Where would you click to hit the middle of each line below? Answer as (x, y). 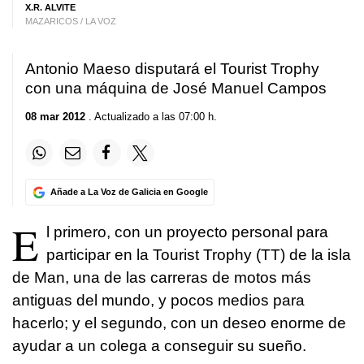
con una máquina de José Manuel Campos (176, 88)
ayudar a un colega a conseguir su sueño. (159, 346)
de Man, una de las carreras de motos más (162, 278)
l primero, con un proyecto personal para (187, 232)
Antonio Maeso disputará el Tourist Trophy (172, 68)
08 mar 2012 (55, 117)
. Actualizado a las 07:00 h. (151, 117)
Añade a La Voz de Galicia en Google (129, 192)
